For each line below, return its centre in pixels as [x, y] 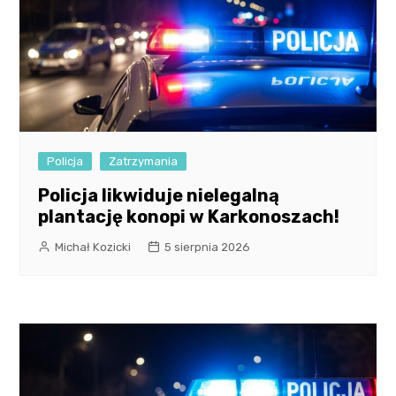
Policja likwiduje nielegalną [159, 196]
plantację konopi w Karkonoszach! [189, 217]
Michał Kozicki [93, 247]
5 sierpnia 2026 [208, 247]
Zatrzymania [144, 162]
